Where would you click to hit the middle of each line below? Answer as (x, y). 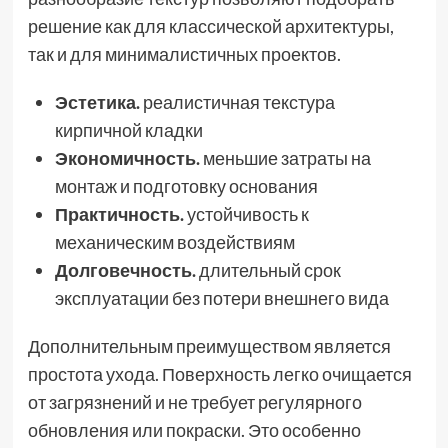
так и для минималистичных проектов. (184, 53)
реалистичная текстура (237, 101)
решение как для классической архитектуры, (210, 25)
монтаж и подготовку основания (186, 185)
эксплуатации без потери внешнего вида (221, 297)
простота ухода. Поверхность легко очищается (219, 373)
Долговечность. (125, 269)
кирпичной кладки (128, 129)
